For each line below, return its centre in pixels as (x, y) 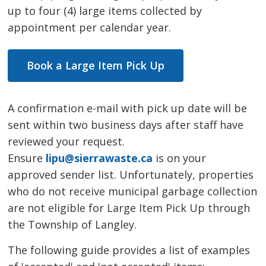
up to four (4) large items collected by (105, 11)
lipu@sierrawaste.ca (99, 158)
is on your (180, 158)
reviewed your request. (66, 142)
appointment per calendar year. (90, 28)
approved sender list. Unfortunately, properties (131, 175)
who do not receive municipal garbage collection (133, 191)
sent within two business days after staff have (126, 125)
